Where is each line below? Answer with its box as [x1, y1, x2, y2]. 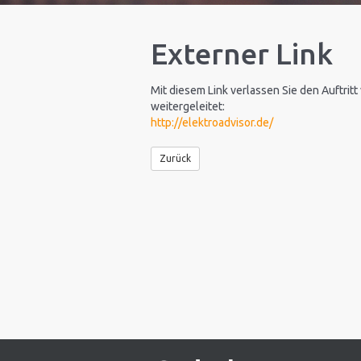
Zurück [160, 153, 191, 164]
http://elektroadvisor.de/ [151, 116, 273, 129]
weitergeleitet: [151, 100, 225, 113]
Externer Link [151, 37, 333, 70]
